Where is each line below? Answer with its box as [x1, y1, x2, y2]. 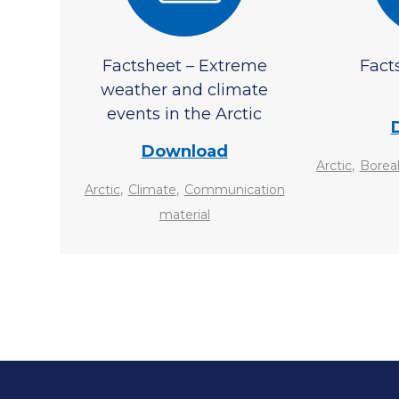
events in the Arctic [107, 104, 263, 124]
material [159, 207, 210, 223]
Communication [183, 182, 285, 198]
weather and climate [101, 80, 269, 100]
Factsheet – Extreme [102, 56, 267, 76]
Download [141, 142, 228, 161]
